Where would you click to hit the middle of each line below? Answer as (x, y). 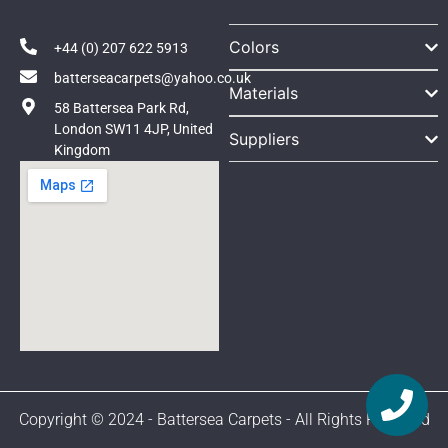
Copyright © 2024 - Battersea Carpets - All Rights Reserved (224, 420)
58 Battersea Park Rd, (122, 108)
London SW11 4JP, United (134, 129)
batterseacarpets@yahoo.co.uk (153, 78)
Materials (264, 93)
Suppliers (264, 139)
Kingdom (82, 150)
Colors (254, 47)
